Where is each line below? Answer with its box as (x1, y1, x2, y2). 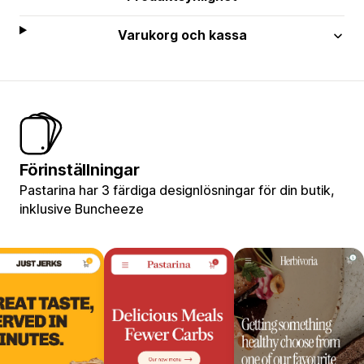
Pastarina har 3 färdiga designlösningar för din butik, (19, 181, 335, 198)
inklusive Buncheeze (19, 200, 144, 217)
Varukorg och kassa (117, 26, 247, 43)
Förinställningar (19, 159, 140, 180)
